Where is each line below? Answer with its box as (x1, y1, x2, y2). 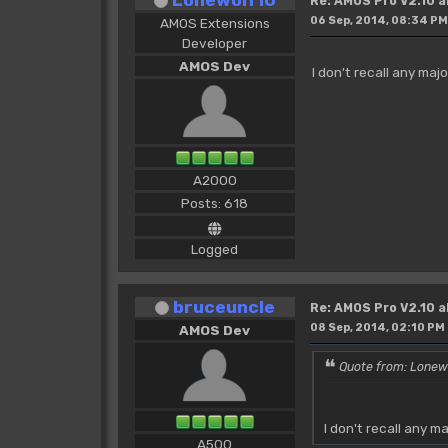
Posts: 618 (181, 194, 249, 211)
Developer (182, 34, 248, 51)
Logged (191, 240, 239, 257)
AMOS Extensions (159, 14, 270, 31)
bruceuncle (172, 295, 275, 317)
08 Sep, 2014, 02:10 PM (309, 320, 445, 334)
